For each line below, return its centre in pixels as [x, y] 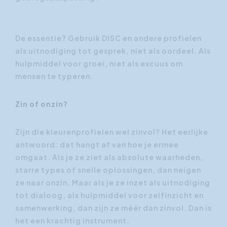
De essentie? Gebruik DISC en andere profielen [108, 38]
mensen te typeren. [54, 76]
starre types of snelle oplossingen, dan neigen [108, 169]
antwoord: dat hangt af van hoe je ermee [97, 144]
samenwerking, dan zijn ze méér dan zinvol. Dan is [113, 207]
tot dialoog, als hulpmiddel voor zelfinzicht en [109, 195]
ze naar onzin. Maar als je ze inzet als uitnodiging [113, 182]
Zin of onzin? [42, 104]
